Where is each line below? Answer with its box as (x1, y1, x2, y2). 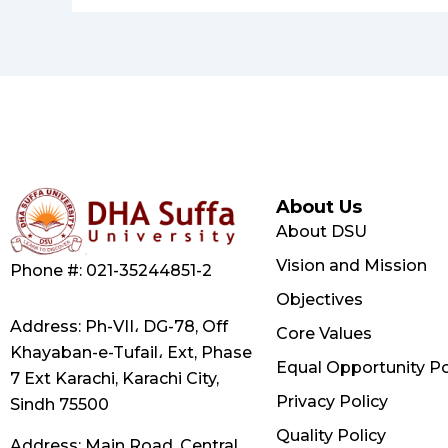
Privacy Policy (275, 392, 388, 411)
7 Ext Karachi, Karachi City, (10, 369, 219, 388)
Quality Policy (275, 426, 386, 445)
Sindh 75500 (10, 395, 109, 414)
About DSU (275, 222, 367, 241)
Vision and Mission (275, 256, 427, 275)
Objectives (275, 290, 363, 309)
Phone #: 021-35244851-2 (10, 261, 212, 280)
